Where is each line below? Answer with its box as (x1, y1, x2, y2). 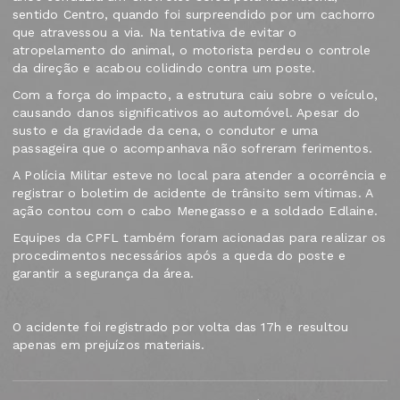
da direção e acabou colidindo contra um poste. (12, 61, 316, 76)
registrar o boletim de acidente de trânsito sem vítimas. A (12, 186, 373, 201)
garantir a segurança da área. (12, 266, 195, 281)
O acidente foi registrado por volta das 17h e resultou (12, 320, 349, 335)
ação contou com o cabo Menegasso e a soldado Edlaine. (12, 204, 379, 219)
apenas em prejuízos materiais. (12, 337, 205, 353)
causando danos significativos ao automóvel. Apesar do (12, 105, 361, 121)
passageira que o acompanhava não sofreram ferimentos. (12, 141, 373, 156)
